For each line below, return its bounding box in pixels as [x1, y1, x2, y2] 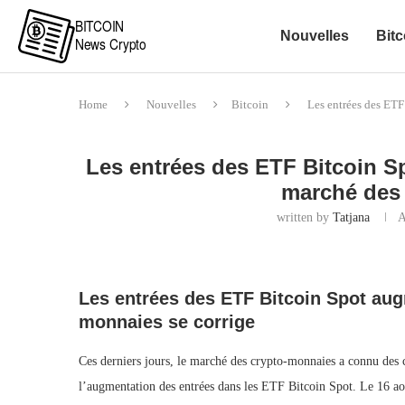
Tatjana [332, 211, 370, 224]
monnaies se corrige [79, 312, 255, 332]
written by [276, 211, 333, 224]
